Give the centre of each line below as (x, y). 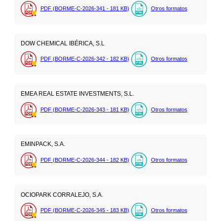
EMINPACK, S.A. (43, 144)
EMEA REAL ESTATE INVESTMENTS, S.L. (77, 94)
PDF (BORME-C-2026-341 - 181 (80, 9)
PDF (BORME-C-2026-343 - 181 (80, 109)
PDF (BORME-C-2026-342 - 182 (80, 59)
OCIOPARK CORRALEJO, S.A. (62, 195)
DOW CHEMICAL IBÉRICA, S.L (62, 44)
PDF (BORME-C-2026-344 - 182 (80, 160)
